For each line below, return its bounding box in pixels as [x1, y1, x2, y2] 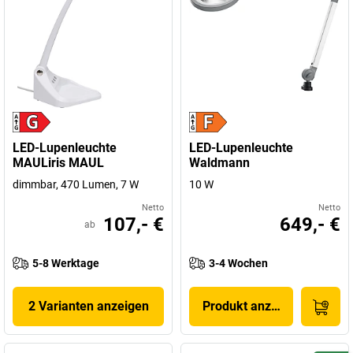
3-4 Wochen [209, 257, 268, 269]
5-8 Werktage [32, 257, 99, 269]
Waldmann [189, 155, 250, 170]
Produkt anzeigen [202, 299, 303, 314]
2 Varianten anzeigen [28, 299, 149, 314]
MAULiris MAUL [13, 155, 104, 170]
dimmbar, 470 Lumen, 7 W [13, 178, 139, 191]
